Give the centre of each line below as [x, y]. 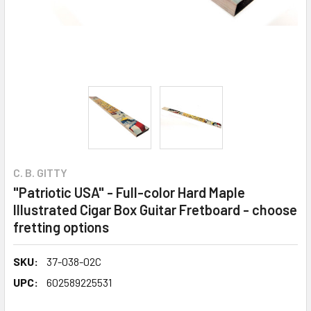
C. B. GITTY [40, 173]
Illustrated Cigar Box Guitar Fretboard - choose [155, 210]
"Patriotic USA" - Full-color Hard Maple [129, 192]
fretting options [61, 227]
